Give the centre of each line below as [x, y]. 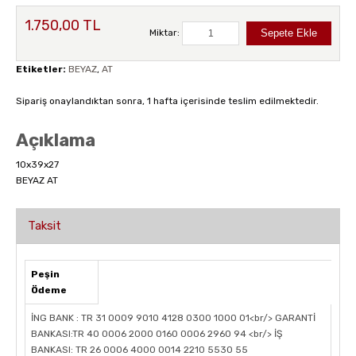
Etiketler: [41, 70]
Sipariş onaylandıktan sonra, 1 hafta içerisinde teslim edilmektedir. [167, 101]
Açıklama [56, 141]
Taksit [44, 226]
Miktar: [166, 33]
